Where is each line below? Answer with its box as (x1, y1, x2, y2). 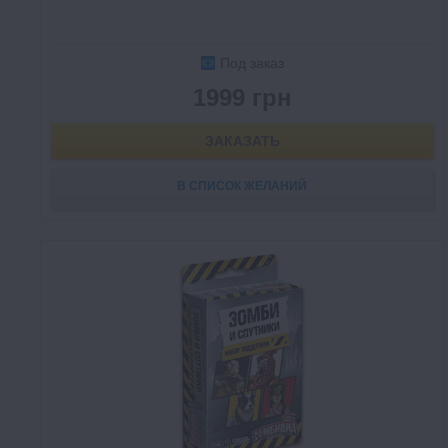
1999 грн (192, 84, 292, 111)
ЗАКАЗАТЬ (204, 133, 280, 149)
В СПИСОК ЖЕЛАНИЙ (177, 179, 307, 193)
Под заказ (220, 55, 284, 71)
